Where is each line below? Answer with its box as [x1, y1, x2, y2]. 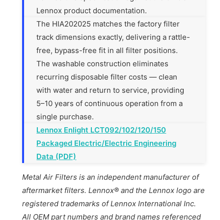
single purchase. [36, 111, 94, 121]
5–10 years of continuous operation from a [36, 98, 183, 108]
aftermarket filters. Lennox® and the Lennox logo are [22, 185, 205, 195]
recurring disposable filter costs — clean [36, 72, 178, 82]
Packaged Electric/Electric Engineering [36, 138, 177, 148]
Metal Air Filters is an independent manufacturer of [22, 172, 199, 182]
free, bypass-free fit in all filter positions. [36, 45, 178, 55]
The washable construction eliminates [36, 58, 169, 68]
